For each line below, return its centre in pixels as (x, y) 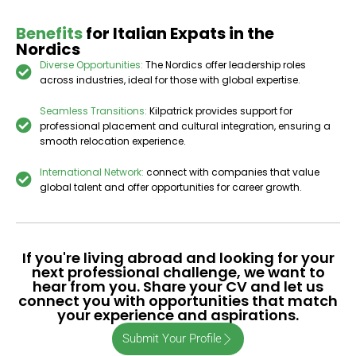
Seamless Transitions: (93, 110)
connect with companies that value (233, 172)
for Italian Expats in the (178, 33)
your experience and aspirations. (178, 315)
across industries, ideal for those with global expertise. (170, 79)
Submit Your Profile (172, 338)
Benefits (49, 33)
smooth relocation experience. (113, 141)
